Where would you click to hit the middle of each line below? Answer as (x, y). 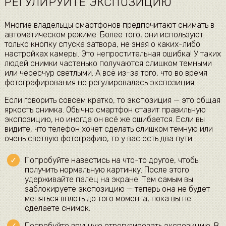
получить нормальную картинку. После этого (107, 169)
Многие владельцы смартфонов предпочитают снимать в (109, 25)
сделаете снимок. (57, 208)
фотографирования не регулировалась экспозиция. (100, 82)
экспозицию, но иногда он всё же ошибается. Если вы (104, 119)
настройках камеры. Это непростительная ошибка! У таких (112, 53)
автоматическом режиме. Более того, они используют (104, 34)
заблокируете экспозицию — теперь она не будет (117, 189)
